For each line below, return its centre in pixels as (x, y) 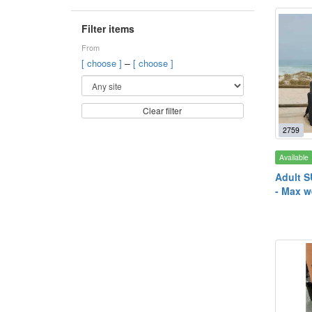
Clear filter (163, 110)
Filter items (108, 29)
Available (294, 157)
